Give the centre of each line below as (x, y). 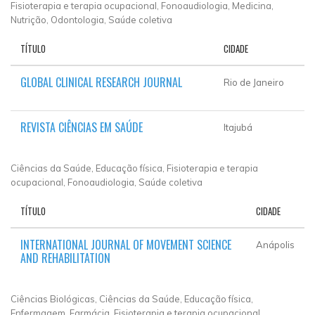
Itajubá (238, 127)
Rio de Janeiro (254, 82)
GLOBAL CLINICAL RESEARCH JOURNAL (101, 82)
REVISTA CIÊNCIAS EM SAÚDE (82, 127)
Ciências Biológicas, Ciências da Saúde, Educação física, (132, 298)
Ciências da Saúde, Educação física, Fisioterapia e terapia (134, 168)
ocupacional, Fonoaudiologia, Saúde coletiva (107, 182)
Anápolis (275, 244)
